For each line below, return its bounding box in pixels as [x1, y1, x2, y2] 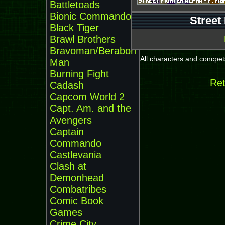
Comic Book [50, 195, 103, 206]
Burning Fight [50, 68, 109, 79]
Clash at [50, 161, 86, 172]
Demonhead [50, 172, 104, 183]
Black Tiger [50, 22, 99, 33]
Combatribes [50, 184, 106, 195]
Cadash [50, 80, 84, 91]
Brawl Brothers [50, 34, 116, 45]
